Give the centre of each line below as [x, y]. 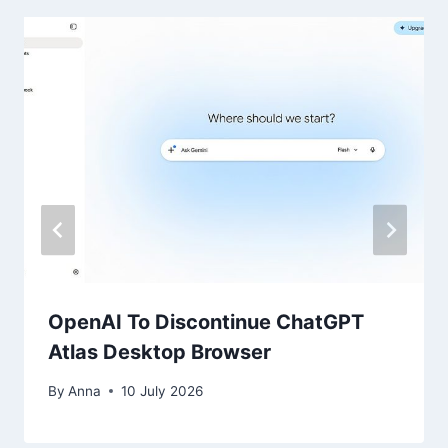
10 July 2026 [162, 390]
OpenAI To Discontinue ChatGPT [206, 322]
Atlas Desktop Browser [159, 352]
